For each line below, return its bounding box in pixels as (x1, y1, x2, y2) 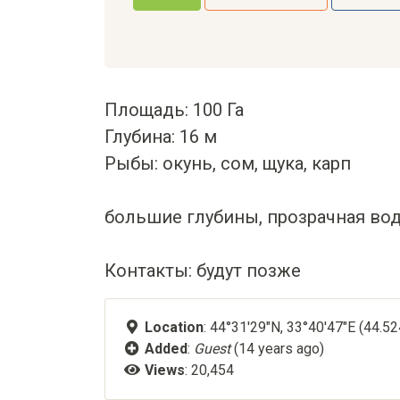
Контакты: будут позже (104, 260, 301, 281)
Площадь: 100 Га (104, 99, 244, 121)
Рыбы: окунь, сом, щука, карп (104, 153, 351, 174)
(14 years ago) (234, 340, 324, 357)
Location (145, 319, 204, 336)
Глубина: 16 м (104, 126, 217, 147)
